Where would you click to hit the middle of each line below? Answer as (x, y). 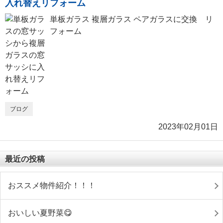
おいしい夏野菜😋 (40, 213)
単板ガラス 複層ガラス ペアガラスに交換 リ (131, 19)
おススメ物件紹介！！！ (52, 185)
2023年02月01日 (188, 127)
